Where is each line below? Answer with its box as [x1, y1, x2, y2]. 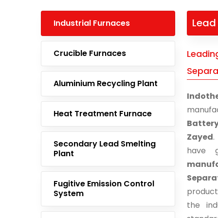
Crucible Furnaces [54, 48, 126, 59]
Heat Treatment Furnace [54, 108, 152, 119]
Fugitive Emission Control [54, 178, 154, 189]
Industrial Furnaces [54, 18, 130, 29]
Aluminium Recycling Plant [54, 78, 158, 89]
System [54, 188, 84, 199]
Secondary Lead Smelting [54, 138, 156, 149]
